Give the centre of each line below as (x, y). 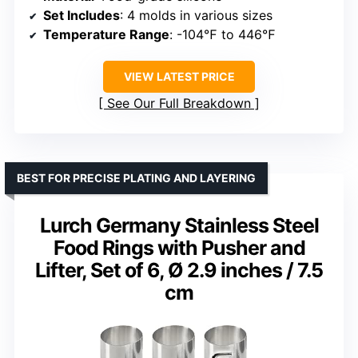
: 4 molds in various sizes (196, 16)
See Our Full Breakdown (179, 103)
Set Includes (82, 16)
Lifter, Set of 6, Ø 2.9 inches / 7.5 (179, 270)
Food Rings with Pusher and (179, 248)
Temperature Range (106, 35)
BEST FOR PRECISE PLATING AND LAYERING (136, 178)
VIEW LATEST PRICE (179, 77)
